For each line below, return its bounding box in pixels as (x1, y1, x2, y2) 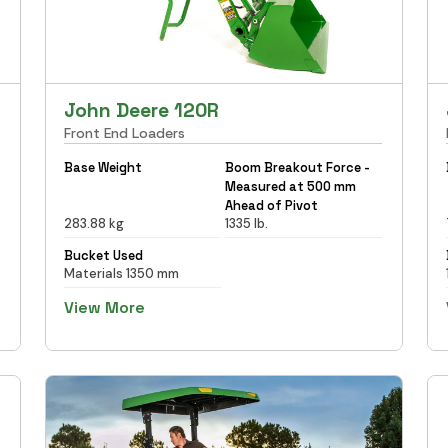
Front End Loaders (64, 123, 186, 142)
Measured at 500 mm (224, 177, 356, 195)
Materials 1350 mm (64, 264, 180, 282)
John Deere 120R (64, 97, 220, 123)
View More (64, 296, 146, 318)
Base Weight (64, 158, 143, 176)
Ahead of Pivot (224, 196, 318, 214)
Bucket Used (64, 246, 144, 264)
